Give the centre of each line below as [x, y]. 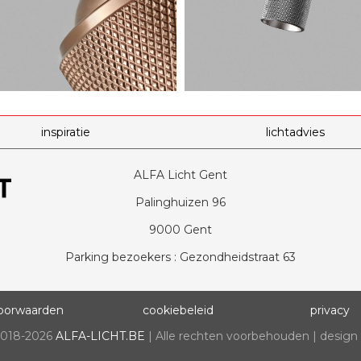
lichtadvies [295, 132]
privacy [330, 310]
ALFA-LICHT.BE [100, 336]
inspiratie [66, 132]
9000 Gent [180, 229]
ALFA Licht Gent [180, 174]
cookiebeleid [178, 310]
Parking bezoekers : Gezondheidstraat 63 [180, 257]
